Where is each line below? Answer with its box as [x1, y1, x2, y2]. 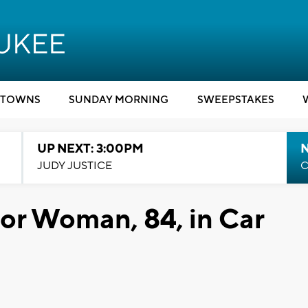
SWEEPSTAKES [197, 93, 274, 107]
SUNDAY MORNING [69, 93, 168, 107]
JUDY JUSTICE [36, 159, 112, 173]
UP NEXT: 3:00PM [36, 141, 144, 157]
